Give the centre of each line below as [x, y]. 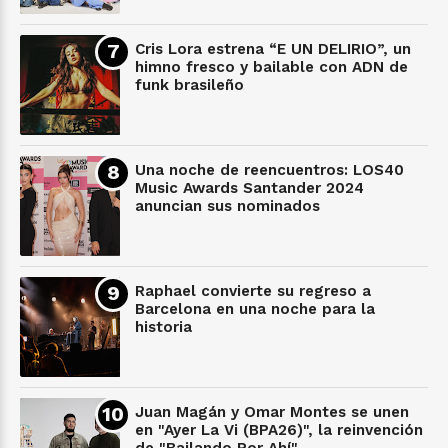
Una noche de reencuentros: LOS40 [269, 169]
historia [163, 326]
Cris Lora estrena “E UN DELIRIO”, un [273, 48]
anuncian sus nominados [227, 205]
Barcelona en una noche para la [255, 308]
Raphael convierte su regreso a [253, 290]
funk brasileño [189, 84]
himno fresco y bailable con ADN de [271, 66]
